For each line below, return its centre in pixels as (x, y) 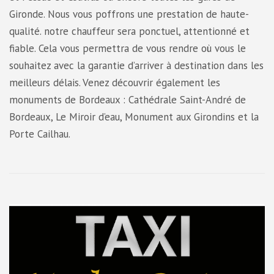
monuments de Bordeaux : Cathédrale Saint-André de (128, 100)
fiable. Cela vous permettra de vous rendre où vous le (128, 49)
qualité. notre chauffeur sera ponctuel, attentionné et (129, 31)
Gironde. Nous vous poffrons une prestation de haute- (129, 14)
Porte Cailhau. (40, 134)
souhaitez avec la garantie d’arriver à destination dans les (136, 66)
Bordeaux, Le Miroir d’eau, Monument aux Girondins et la (134, 117)
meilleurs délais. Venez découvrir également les (115, 83)
